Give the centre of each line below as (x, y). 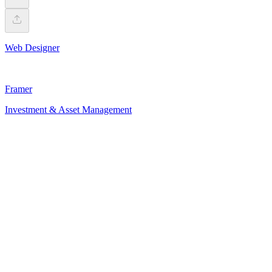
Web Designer (32, 47)
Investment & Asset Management (68, 109)
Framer (19, 89)
